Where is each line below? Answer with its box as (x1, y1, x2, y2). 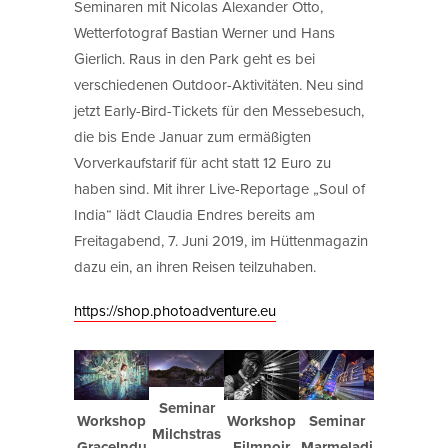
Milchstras (152, 422, 221, 445)
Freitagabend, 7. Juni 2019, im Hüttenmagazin (74, 229, 368, 251)
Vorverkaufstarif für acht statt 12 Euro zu (74, 151, 331, 173)
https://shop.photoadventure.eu (74, 299, 276, 321)
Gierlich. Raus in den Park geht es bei (74, 47, 315, 69)
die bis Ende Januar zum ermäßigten (74, 125, 311, 147)
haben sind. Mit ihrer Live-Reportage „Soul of (74, 177, 365, 199)
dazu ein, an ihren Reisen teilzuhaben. (74, 255, 316, 277)
